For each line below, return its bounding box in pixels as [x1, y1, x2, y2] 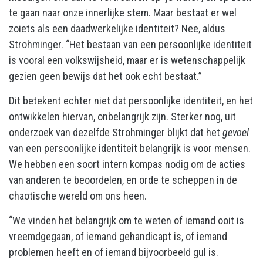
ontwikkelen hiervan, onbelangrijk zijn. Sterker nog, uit [9, 110, 236, 123]
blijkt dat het [165, 126, 222, 139]
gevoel [222, 126, 249, 139]
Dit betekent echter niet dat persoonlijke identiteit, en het [9, 94, 253, 107]
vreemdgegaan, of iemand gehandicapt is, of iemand [9, 230, 227, 242]
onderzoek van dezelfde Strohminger [9, 126, 165, 139]
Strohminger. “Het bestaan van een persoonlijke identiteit [9, 38, 252, 50]
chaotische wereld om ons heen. [9, 189, 147, 202]
